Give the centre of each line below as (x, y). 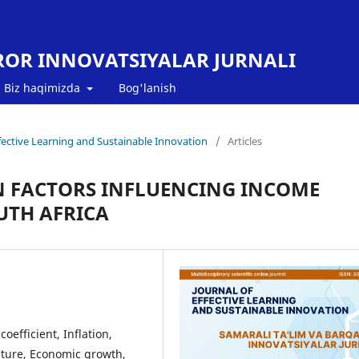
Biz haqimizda (44, 87)
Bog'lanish (147, 87)
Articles (245, 141)
